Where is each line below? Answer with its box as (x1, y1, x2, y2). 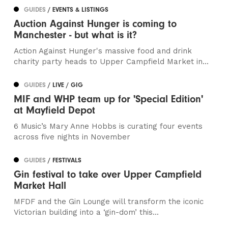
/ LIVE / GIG (48, 81, 83, 89)
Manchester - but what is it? (14, 29, 137, 41)
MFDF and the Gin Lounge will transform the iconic (14, 197, 204, 207)
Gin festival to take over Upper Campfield (14, 168, 202, 181)
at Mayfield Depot (14, 104, 96, 117)
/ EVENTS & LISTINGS (48, 6, 109, 14)
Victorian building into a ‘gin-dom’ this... (14, 208, 159, 217)
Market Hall (14, 180, 67, 192)
